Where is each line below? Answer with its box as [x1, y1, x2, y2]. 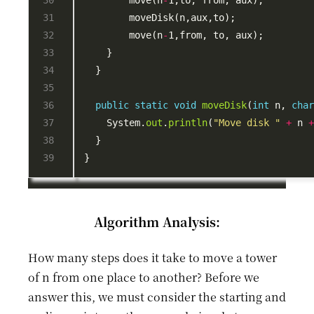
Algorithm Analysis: [94, 212, 220, 231]
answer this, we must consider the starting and [28, 288, 286, 305]
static [135, 100, 169, 111]
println [168, 117, 208, 129]
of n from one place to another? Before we [28, 268, 259, 285]
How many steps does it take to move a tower [28, 249, 277, 266]
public [95, 100, 130, 111]
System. [84, 117, 146, 129]
